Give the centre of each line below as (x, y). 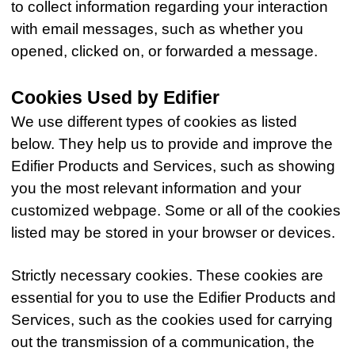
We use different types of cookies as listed (155, 122)
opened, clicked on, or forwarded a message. (165, 52)
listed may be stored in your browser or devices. (174, 233)
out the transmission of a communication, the (163, 342)
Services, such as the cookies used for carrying (172, 320)
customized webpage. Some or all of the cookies (176, 211)
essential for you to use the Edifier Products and (174, 298)
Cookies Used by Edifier (116, 98)
